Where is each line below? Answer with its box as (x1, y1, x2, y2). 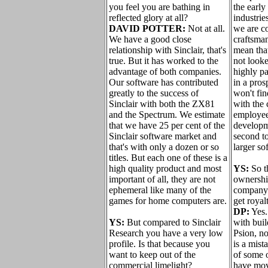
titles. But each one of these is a (109, 153, 227, 163)
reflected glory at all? (109, 13, 188, 23)
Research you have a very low (109, 228, 223, 238)
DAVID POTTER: (109, 23, 185, 33)
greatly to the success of (109, 88, 199, 98)
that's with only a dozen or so (109, 142, 219, 152)
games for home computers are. (109, 196, 227, 206)
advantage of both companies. (109, 66, 221, 77)
